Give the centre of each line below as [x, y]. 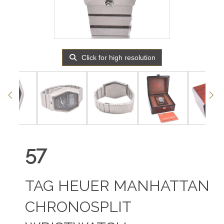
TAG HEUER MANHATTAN [117, 186]
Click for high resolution [118, 57]
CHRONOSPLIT [78, 207]
